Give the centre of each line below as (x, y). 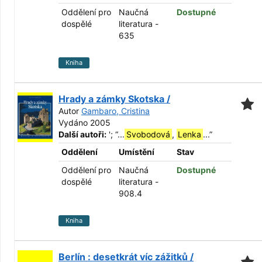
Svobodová (148, 134)
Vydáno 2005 (85, 123)
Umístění (137, 152)
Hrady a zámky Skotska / (114, 99)
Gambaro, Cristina (116, 111)
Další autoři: (82, 134)
